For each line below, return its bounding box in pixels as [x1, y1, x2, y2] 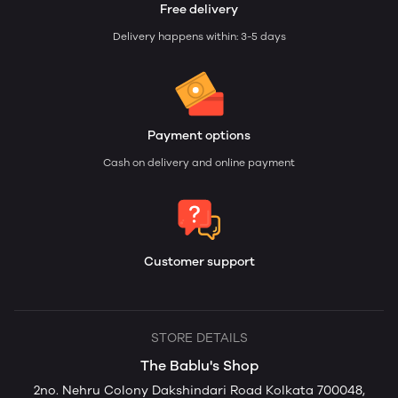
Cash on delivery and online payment [103, 156, 295, 169]
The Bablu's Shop [139, 357, 259, 374]
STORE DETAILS [150, 330, 248, 346]
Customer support [143, 254, 255, 269]
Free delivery [160, 2, 238, 17]
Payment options [147, 128, 251, 143]
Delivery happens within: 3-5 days [112, 30, 286, 43]
